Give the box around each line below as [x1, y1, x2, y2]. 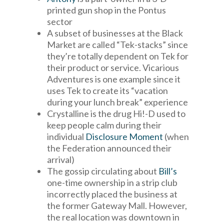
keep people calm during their [47, 119, 161, 130]
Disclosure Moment [85, 131, 163, 142]
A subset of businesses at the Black [47, 27, 183, 38]
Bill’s [158, 165, 177, 176]
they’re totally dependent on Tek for [47, 50, 188, 61]
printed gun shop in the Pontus [47, 4, 166, 15]
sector [47, 16, 72, 27]
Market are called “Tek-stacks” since [47, 39, 188, 50]
